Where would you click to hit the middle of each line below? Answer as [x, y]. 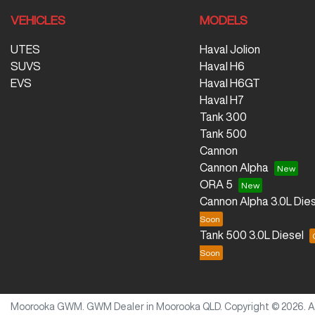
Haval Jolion [230, 49]
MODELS [223, 20]
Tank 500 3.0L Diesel [251, 234]
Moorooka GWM [46, 306]
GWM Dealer [115, 306]
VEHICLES [38, 20]
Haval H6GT [230, 83]
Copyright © [253, 306]
